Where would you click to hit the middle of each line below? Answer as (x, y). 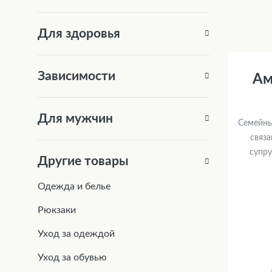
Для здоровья (79, 33)
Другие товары (83, 161)
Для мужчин (75, 118)
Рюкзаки (57, 210)
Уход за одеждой (76, 234)
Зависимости (76, 76)
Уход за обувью (72, 258)
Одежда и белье (74, 186)
